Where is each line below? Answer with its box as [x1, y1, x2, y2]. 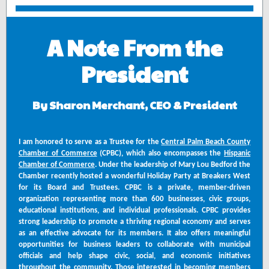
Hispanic [224, 150, 250, 157]
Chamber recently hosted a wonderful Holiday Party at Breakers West [19, 172, 250, 180]
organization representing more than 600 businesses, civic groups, [19, 195, 250, 203]
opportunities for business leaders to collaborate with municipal [19, 241, 250, 249]
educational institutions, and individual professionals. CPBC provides [19, 207, 250, 214]
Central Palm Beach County [161, 138, 251, 146]
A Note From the [46, 32, 223, 62]
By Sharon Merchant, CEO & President [32, 97, 237, 112]
